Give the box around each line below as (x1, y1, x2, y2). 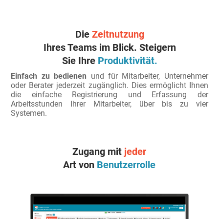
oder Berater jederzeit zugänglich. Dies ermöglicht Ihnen (11, 80, 208, 90)
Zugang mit (72, 145, 125, 157)
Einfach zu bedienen (11, 71, 87, 81)
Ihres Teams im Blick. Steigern (43, 41, 176, 53)
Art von (63, 158, 97, 171)
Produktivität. (97, 54, 157, 66)
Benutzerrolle (97, 158, 156, 171)
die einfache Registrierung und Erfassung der (11, 89, 208, 99)
